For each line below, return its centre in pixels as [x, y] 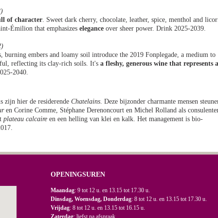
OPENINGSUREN [78, 174]
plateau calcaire [25, 119]
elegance [91, 28]
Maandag [63, 190]
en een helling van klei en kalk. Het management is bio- [125, 119]
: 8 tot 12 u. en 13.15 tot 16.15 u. [107, 208]
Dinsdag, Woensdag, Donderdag [91, 199]
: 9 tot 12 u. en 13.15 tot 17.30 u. [112, 190]
